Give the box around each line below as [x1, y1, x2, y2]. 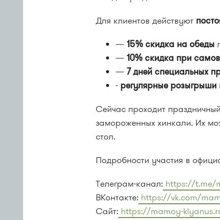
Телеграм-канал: [96, 178, 164, 190]
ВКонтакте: [96, 192, 139, 203]
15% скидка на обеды [127, 38, 215, 50]
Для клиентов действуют [96, 15, 196, 27]
